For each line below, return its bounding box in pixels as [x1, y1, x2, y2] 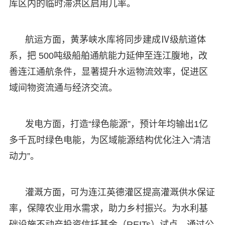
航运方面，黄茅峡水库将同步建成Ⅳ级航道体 [25, 34, 206, 45]
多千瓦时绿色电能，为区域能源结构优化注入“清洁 [9, 135, 211, 145]
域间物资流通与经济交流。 [9, 82, 118, 93]
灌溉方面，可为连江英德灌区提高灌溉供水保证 [25, 187, 215, 197]
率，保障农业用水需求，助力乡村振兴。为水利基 [9, 203, 208, 213]
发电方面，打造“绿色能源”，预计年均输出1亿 [25, 119, 208, 129]
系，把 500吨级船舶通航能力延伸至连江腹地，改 [9, 50, 207, 61]
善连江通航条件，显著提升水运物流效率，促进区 [9, 66, 208, 77]
